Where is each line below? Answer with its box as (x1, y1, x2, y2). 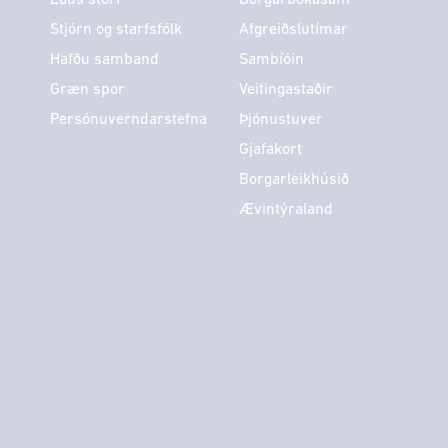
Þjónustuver (239, 111, 323, 128)
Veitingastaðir (239, 81, 333, 98)
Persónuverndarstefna (50, 111, 207, 128)
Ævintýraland (239, 201, 333, 218)
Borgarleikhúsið (239, 171, 349, 188)
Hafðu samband (50, 51, 159, 68)
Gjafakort (239, 141, 302, 158)
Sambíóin (239, 51, 304, 68)
